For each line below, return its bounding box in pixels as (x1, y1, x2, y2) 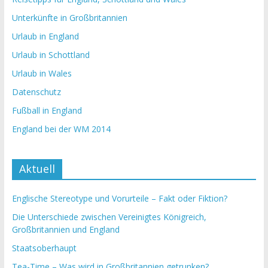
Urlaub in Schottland (11, 49, 90, 60)
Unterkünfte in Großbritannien (11, 12, 127, 23)
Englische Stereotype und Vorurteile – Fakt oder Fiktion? (11, 193, 227, 204)
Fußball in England (11, 105, 82, 116)
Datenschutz (11, 86, 61, 98)
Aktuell (19, 162, 55, 176)
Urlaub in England (11, 31, 79, 42)
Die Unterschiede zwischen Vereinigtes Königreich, (11, 211, 206, 223)
